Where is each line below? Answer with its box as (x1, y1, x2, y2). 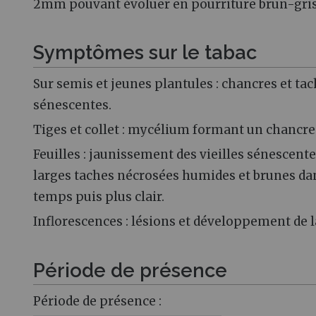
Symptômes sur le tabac (33, 41, 257, 64)
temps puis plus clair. (33, 188, 164, 205)
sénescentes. (33, 97, 111, 113)
